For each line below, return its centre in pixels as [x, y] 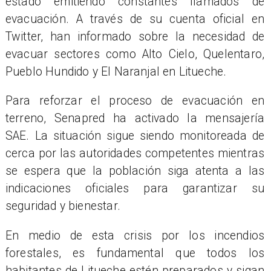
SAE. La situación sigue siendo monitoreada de [135, 136]
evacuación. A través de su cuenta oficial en [135, 19]
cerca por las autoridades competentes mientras [135, 154]
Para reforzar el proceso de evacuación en [135, 101]
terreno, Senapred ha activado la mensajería [135, 119]
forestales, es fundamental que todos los [135, 253]
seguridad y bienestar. [63, 206]
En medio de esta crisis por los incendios [135, 235]
